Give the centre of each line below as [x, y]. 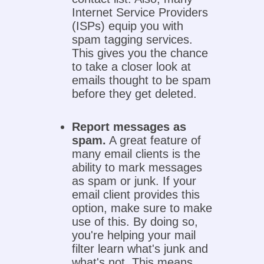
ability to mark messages [137, 168]
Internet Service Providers [140, 13]
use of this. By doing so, [135, 222]
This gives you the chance [140, 53]
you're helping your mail [134, 235]
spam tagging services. [133, 40]
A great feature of [154, 141]
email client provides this [136, 195]
